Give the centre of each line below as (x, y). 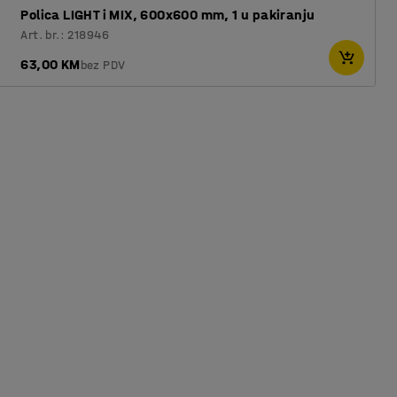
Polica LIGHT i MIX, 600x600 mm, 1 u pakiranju (168, 15)
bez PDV (103, 65)
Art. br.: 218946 (65, 35)
